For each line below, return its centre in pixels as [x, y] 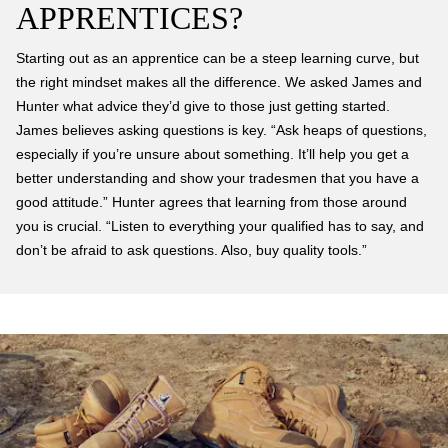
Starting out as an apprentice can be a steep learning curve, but [217, 58]
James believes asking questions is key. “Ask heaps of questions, [221, 130]
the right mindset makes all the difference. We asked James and [219, 82]
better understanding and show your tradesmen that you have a [217, 178]
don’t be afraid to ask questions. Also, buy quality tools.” [191, 250]
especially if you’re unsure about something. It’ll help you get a [212, 154]
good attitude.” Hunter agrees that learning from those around [211, 202]
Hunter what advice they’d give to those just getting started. [203, 106]
